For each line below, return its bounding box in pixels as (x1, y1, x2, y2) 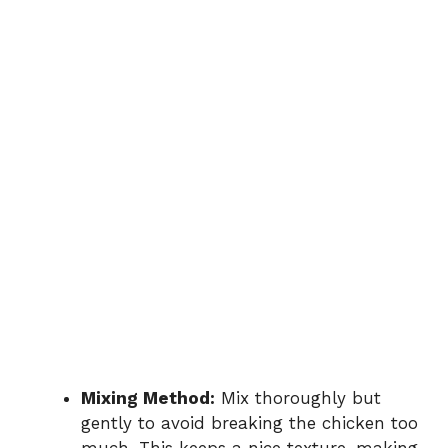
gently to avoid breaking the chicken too (81, 413, 418, 434)
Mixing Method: (81, 388, 215, 409)
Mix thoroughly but (215, 388, 381, 409)
